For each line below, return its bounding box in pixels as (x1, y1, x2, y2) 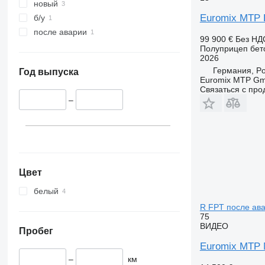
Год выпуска (18, 67, 79, 77)
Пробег (18, 225, 53, 236)
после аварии (33, 27, 87, 37)
